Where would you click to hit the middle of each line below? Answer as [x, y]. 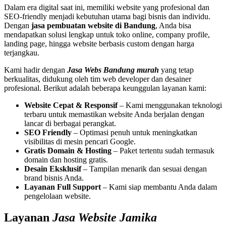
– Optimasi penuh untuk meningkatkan [134, 133]
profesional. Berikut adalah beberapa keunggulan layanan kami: [105, 88]
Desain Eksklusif [53, 169]
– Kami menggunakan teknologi [170, 105]
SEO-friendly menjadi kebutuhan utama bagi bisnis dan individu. [107, 17]
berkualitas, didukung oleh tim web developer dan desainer [98, 79]
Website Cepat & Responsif [71, 105]
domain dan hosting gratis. [66, 160]
